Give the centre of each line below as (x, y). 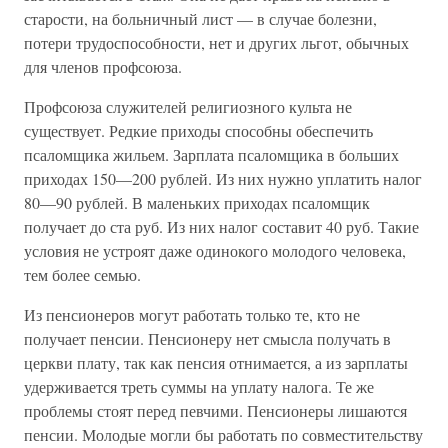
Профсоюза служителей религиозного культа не (188, 106)
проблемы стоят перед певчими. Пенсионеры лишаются (215, 410)
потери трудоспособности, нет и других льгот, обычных (216, 42)
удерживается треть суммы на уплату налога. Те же (199, 386)
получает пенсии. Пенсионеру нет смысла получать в (207, 338)
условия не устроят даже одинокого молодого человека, (215, 250)
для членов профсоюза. (103, 66)
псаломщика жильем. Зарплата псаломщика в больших (211, 154)
